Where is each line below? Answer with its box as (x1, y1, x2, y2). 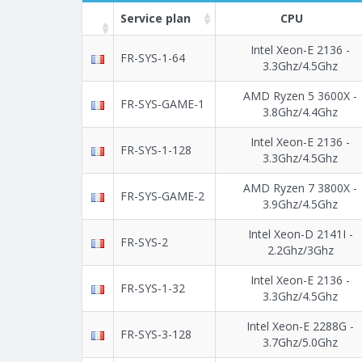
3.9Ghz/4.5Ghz (263, 196, 338, 213)
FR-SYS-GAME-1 (120, 96, 204, 112)
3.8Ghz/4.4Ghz (263, 104, 338, 120)
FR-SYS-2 (120, 234, 168, 250)
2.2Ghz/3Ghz (267, 242, 334, 259)
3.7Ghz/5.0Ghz (263, 335, 338, 351)
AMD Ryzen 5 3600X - (243, 88, 357, 104)
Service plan (120, 11, 191, 27)
